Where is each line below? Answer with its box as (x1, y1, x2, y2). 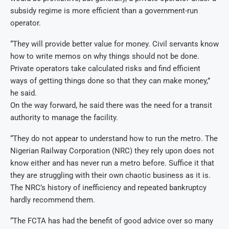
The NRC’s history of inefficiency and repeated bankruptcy (10, 183, 207, 193)
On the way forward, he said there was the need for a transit (10, 101, 212, 110)
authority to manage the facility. (10, 113, 118, 123)
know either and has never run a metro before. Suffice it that (10, 158, 214, 168)
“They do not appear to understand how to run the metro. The (10, 134, 218, 144)
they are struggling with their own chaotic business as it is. (10, 171, 211, 180)
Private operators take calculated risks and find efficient (10, 64, 200, 74)
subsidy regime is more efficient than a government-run (10, 6, 198, 16)
